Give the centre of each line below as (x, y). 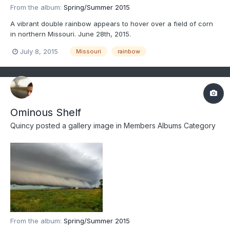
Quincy (22, 126)
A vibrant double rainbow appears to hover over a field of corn (112, 23)
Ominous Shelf (46, 113)
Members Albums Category (170, 126)
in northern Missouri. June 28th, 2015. (71, 34)
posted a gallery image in (79, 126)
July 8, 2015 (39, 51)
